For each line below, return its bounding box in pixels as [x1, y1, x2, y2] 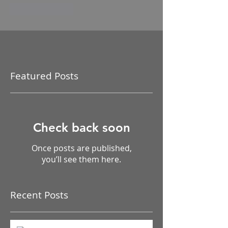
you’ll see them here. [42, 153, 121, 165]
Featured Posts [10, 69, 78, 82]
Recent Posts [10, 188, 68, 202]
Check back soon [33, 120, 130, 135]
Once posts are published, [31, 142, 132, 154]
